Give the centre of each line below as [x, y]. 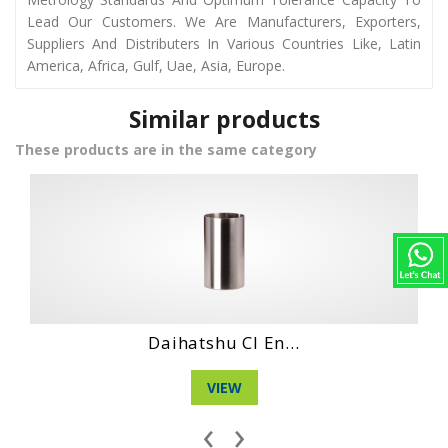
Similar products [224, 118]
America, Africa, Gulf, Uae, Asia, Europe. [156, 65]
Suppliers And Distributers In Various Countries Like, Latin [224, 43]
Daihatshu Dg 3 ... [224, 342]
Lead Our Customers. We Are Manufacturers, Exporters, [224, 21]
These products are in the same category [166, 149]
